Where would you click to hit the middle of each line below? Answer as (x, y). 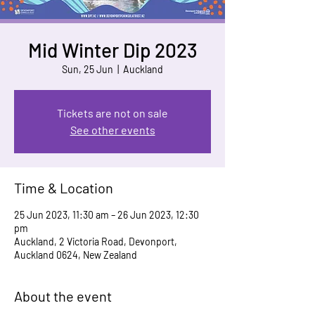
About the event (63, 296)
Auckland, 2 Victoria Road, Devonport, (96, 242)
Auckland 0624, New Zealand (76, 255)
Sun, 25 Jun (88, 69)
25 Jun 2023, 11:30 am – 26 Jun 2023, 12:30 (107, 215)
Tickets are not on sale (112, 113)
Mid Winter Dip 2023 (112, 50)
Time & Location (64, 188)
